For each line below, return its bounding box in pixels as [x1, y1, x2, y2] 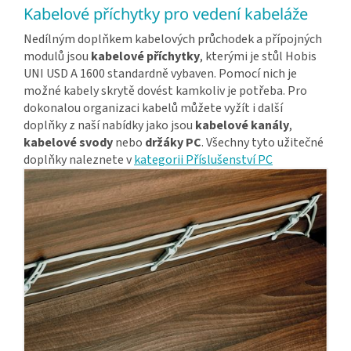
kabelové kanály [195, 117, 289, 135]
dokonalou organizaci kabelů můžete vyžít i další [24, 100, 283, 118]
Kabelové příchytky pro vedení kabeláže [24, 3, 308, 25]
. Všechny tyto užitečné [201, 134, 324, 152]
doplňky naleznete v [24, 151, 134, 169]
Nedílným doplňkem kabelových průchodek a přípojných [24, 31, 322, 49]
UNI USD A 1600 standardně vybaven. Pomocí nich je [24, 65, 297, 83]
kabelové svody [24, 134, 113, 152]
